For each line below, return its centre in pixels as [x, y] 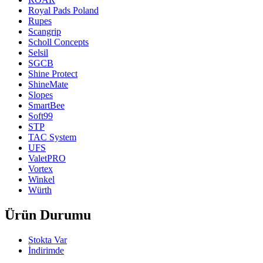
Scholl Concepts [58, 42]
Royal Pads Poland [63, 11]
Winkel [41, 180]
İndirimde [46, 251]
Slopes [41, 95]
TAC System [52, 137]
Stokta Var [48, 240]
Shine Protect [53, 74]
